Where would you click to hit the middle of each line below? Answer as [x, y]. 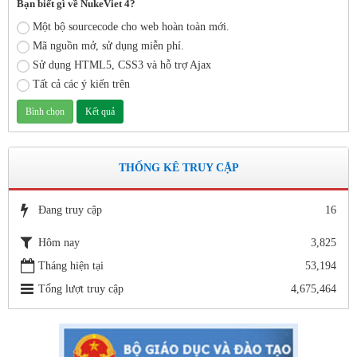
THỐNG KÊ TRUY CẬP [178, 168]
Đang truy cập [70, 210]
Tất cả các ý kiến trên [81, 84]
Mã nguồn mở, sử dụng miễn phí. [108, 46]
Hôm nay [59, 242]
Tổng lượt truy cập [81, 289]
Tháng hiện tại [71, 266]
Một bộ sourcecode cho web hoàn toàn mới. [131, 27]
